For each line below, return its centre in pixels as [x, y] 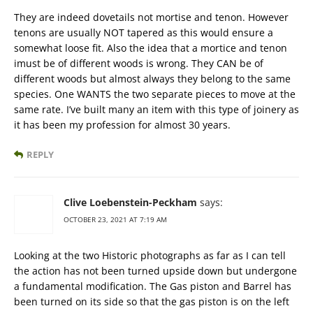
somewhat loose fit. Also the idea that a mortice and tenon [151, 48]
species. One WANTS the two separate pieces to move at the [155, 94]
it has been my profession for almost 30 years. [122, 125]
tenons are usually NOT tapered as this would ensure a [144, 33]
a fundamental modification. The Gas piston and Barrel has [153, 286]
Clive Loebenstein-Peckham [130, 203]
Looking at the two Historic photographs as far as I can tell [150, 256]
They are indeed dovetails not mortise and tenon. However [151, 17]
